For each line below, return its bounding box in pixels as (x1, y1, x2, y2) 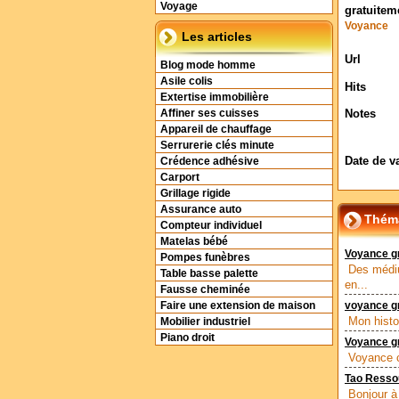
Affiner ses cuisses (160, 108, 259, 118)
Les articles (182, 29, 252, 44)
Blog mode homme (160, 60, 256, 70)
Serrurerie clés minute (160, 140, 274, 151)
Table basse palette (160, 268, 258, 279)
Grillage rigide (160, 188, 231, 199)
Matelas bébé (160, 236, 228, 247)
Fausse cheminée (160, 284, 250, 295)
